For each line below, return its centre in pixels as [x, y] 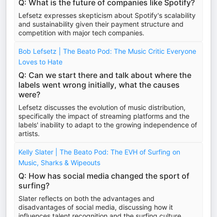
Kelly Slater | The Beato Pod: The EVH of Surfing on [99, 152]
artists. [29, 133]
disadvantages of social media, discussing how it [96, 207]
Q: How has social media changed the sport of [104, 176]
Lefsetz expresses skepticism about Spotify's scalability [107, 15]
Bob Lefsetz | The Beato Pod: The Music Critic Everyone [107, 51]
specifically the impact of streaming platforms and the [104, 116]
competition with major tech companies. [81, 33]
